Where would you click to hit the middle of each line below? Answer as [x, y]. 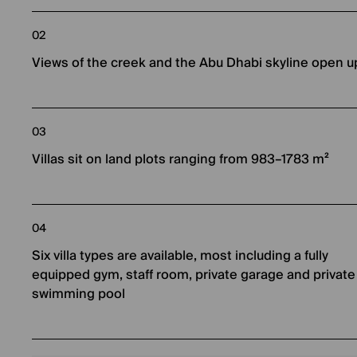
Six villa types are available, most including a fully [180, 256]
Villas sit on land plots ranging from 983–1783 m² [180, 159]
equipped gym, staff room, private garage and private [194, 275]
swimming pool [78, 294]
